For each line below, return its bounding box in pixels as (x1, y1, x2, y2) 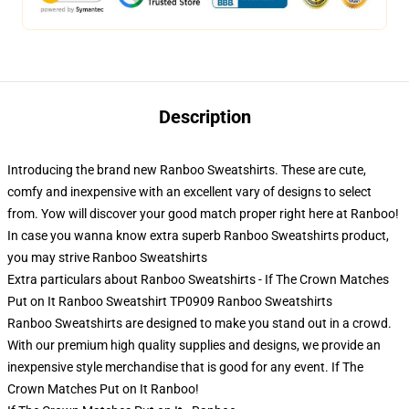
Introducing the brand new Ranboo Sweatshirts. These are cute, (7, 163, 366, 177)
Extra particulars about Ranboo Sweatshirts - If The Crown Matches (7, 272, 389, 287)
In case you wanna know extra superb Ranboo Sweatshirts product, (7, 228, 389, 243)
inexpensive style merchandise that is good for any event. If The (7, 360, 363, 374)
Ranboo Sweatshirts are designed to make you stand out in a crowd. (7, 316, 392, 330)
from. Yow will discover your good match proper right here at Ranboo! (7, 206, 399, 221)
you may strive (7, 250, 92, 265)
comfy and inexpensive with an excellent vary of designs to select (7, 184, 372, 199)
